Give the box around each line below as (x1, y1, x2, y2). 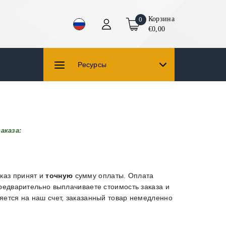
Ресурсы (78, 60, 107, 69)
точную (45, 172, 73, 180)
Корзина (148, 15, 175, 23)
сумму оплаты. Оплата (73, 172, 154, 180)
